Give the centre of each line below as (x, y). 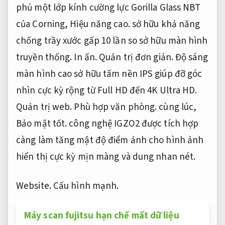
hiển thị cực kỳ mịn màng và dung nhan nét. (106, 157)
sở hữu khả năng (165, 25)
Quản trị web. (44, 107)
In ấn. (86, 58)
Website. (34, 186)
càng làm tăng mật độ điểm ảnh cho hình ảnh (110, 141)
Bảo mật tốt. (42, 124)
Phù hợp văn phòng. (116, 107)
